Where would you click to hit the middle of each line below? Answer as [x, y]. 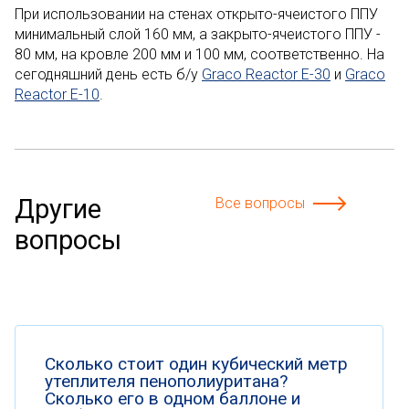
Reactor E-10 [57, 94]
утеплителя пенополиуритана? [166, 381]
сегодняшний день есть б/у [108, 74]
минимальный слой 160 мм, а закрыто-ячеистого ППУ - [198, 34]
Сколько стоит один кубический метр [196, 364]
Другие [58, 209]
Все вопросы [260, 203]
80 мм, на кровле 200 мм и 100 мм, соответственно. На [199, 54]
